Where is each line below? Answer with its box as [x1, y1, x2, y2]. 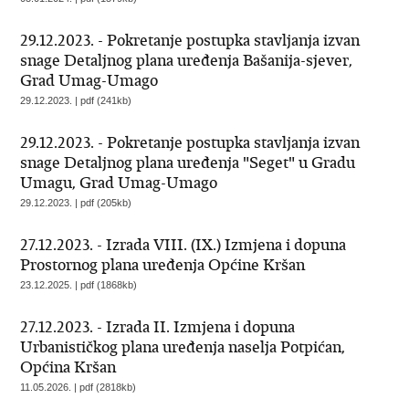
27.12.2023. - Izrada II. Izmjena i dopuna [20, 317, 296, 337]
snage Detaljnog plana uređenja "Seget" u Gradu [20, 152, 356, 173]
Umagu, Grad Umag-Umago [20, 173, 218, 193]
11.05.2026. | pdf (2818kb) [20, 382, 137, 393]
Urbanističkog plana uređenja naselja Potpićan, [20, 337, 346, 357]
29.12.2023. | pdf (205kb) [20, 197, 132, 208]
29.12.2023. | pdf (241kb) [20, 95, 132, 106]
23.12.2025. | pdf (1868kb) [20, 279, 138, 290]
